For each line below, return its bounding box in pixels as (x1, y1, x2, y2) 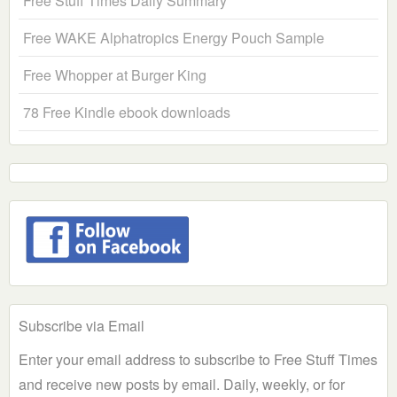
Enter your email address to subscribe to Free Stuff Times (19, 349, 378, 370)
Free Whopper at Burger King (23, 65, 206, 86)
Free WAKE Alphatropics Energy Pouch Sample (23, 27, 324, 49)
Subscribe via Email (19, 315, 144, 337)
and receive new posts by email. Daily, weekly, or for (19, 374, 345, 395)
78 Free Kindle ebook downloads (23, 102, 230, 123)
